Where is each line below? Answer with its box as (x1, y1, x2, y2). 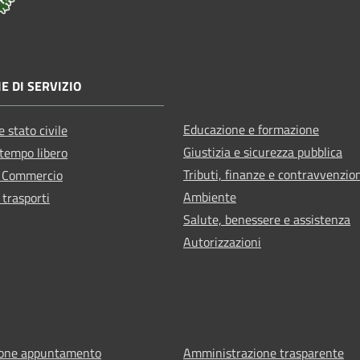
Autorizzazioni (183, 231, 261, 252)
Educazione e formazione (183, 119, 319, 139)
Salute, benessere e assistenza (183, 209, 350, 229)
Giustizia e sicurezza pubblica (183, 141, 342, 162)
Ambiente (183, 186, 236, 207)
